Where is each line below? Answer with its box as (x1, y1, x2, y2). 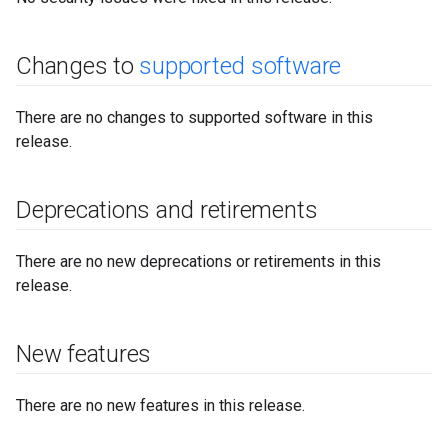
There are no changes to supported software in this (16, 108, 373, 127)
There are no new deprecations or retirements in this (16, 252, 381, 271)
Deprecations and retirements (16, 196, 318, 224)
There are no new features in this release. (16, 396, 305, 415)
